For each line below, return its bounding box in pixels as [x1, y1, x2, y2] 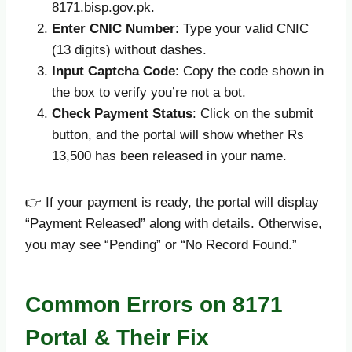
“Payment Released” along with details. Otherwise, [25, 215, 322, 231]
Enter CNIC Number [52, 20, 175, 36]
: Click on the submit [192, 105, 313, 121]
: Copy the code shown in [175, 63, 324, 79]
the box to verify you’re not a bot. [52, 84, 246, 100]
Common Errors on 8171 [25, 291, 283, 317]
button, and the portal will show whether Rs [52, 126, 304, 142]
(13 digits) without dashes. [52, 42, 207, 57]
